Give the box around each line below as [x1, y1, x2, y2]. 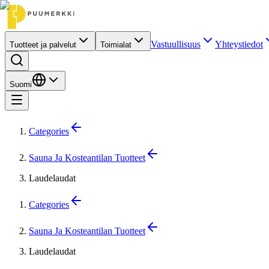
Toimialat [100, 40, 131, 49]
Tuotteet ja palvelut [10, 40, 76, 49]
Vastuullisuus [151, 39, 201, 49]
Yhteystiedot [215, 39, 263, 49]
